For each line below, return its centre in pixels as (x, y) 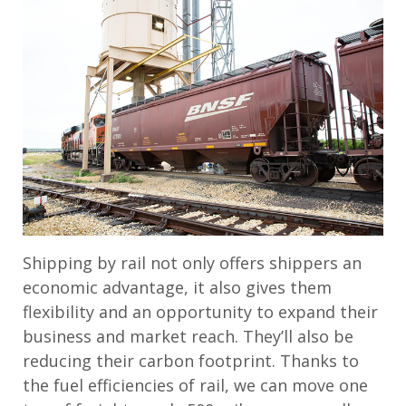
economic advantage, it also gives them (177, 287)
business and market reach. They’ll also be (188, 336)
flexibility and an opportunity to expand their (200, 311)
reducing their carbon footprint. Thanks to (191, 360)
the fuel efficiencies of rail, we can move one (195, 385)
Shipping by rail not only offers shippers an (192, 262)
